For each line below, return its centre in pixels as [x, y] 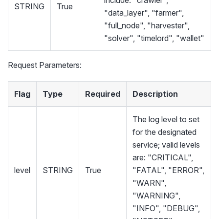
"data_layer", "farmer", [144, 12]
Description [155, 94]
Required [103, 94]
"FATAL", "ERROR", [168, 170]
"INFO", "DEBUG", [166, 208]
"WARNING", [156, 195]
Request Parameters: [45, 65]
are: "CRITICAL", [163, 157]
